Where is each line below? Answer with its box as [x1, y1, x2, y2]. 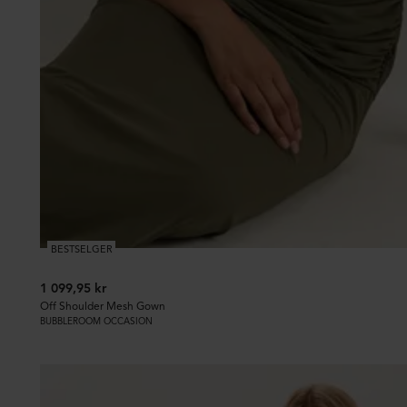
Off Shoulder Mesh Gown [40, 299, 166, 313]
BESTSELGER [50, 242, 113, 255]
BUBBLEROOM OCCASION [40, 315, 154, 328]
